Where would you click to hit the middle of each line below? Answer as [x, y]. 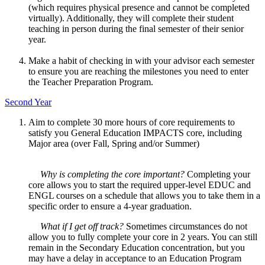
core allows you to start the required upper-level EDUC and [140, 185]
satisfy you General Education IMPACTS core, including [135, 133]
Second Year [28, 102]
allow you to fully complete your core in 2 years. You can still [143, 237]
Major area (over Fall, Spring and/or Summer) [114, 144]
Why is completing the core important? [108, 174]
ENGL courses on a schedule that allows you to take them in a [144, 196]
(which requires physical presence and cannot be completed [139, 8]
